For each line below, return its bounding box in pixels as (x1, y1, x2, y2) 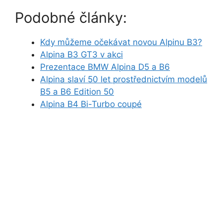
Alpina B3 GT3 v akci (40, 49, 123, 59)
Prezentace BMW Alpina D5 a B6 (40, 61, 170, 72)
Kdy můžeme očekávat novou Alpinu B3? (40, 37, 202, 47)
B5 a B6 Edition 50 (40, 86, 114, 97)
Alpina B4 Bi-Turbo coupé (40, 99, 142, 109)
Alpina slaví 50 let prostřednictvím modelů (40, 74, 207, 84)
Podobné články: (15, 8, 127, 26)
